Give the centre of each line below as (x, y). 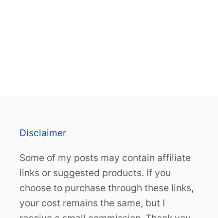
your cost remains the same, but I (92, 203)
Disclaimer (43, 133)
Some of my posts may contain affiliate (105, 157)
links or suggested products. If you (95, 173)
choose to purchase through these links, (107, 188)
